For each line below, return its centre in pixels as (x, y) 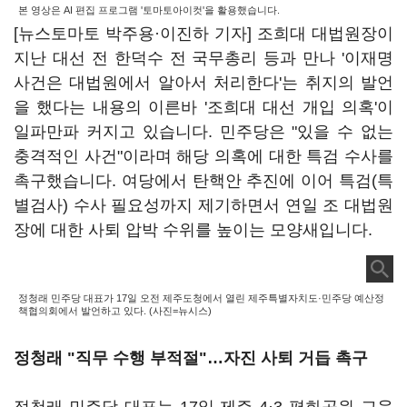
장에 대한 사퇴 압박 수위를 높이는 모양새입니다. (195, 230)
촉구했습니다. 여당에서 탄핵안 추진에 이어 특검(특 (203, 181)
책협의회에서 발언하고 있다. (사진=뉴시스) (115, 311)
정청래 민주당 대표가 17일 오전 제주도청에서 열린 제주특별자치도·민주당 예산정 (201, 298)
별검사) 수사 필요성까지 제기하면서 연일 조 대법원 (203, 205)
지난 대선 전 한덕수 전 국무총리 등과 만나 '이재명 (203, 58)
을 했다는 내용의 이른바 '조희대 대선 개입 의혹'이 (203, 107)
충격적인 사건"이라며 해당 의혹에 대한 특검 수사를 (203, 156)
